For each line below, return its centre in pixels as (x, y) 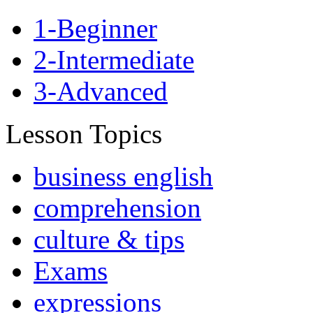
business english (123, 176)
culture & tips (109, 239)
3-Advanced (101, 91)
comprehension (117, 208)
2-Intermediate (114, 59)
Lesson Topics (84, 133)
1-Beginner (95, 28)
